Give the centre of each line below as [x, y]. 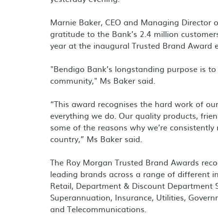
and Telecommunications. [98, 209]
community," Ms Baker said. [103, 80]
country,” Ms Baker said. [96, 139]
